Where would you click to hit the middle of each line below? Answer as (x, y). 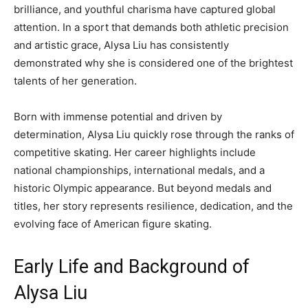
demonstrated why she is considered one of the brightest (153, 63)
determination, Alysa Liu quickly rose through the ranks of (154, 135)
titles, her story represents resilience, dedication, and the (153, 206)
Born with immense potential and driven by (118, 117)
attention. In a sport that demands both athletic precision (151, 27)
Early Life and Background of (132, 267)
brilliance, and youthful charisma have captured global (145, 10)
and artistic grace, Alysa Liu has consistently (121, 45)
